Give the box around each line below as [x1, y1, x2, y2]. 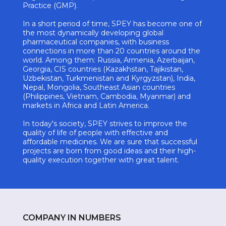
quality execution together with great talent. [23, 155, 179, 164]
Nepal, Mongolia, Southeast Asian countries [23, 83, 175, 92]
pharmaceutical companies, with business [23, 37, 169, 46]
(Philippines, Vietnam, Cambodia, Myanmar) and [23, 92, 191, 101]
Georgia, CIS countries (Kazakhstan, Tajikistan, [23, 65, 183, 74]
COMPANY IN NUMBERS [23, 213, 121, 222]
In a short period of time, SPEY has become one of [23, 19, 202, 28]
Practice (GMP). [23, 1, 78, 10]
